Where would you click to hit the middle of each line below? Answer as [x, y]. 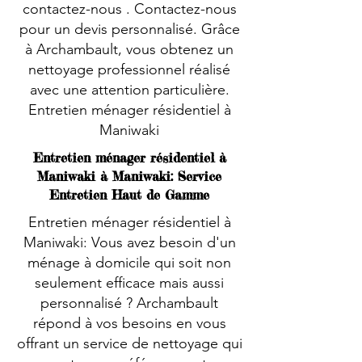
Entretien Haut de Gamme [129, 195]
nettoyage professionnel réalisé [129, 69]
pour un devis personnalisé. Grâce [129, 29]
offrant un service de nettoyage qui [129, 343]
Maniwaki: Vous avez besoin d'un [129, 242]
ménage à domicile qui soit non [129, 263]
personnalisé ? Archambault [129, 303]
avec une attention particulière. [129, 90]
